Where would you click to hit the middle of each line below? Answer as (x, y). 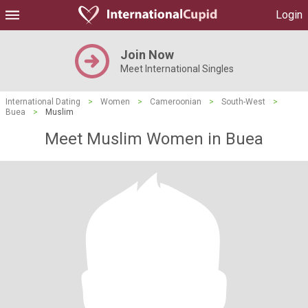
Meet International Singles (177, 69)
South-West (243, 102)
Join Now (147, 55)
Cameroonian (176, 102)
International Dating (43, 102)
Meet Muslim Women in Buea (154, 139)
